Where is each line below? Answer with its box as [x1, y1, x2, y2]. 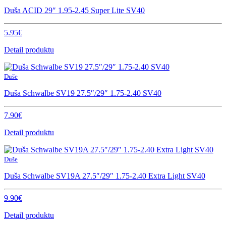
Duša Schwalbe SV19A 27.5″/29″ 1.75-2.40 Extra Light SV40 [4, 171, 205, 180]
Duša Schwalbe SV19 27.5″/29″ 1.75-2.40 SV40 [4, 88, 161, 97]
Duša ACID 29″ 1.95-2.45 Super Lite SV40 [4, 6, 145, 15]
